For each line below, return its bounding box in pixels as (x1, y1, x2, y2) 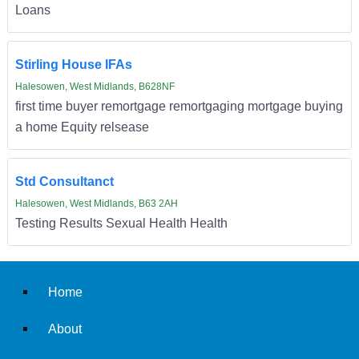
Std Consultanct (14, 174, 114, 189)
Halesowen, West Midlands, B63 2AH (14, 198, 178, 210)
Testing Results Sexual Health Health (14, 216, 228, 231)
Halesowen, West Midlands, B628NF (14, 81, 175, 93)
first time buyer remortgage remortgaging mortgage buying (14, 99, 343, 114)
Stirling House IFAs (14, 57, 132, 72)
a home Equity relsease (14, 119, 149, 135)
